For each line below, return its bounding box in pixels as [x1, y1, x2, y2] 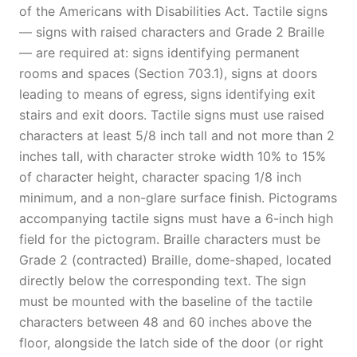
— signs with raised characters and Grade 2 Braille [19, 24, 324, 40]
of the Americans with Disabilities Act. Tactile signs [19, 3, 328, 19]
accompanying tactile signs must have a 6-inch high [19, 210, 333, 226]
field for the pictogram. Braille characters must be [19, 231, 320, 247]
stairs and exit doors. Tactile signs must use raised [19, 107, 324, 123]
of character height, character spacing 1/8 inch [19, 169, 301, 185]
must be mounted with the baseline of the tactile [19, 293, 312, 309]
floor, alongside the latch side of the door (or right [19, 335, 324, 351]
